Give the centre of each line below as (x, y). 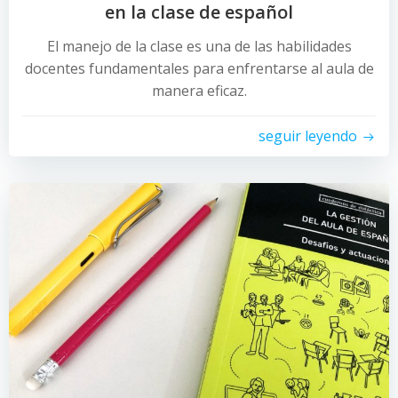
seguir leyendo (308, 136)
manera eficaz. (199, 91)
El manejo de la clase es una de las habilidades (199, 46)
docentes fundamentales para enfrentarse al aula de (199, 68)
